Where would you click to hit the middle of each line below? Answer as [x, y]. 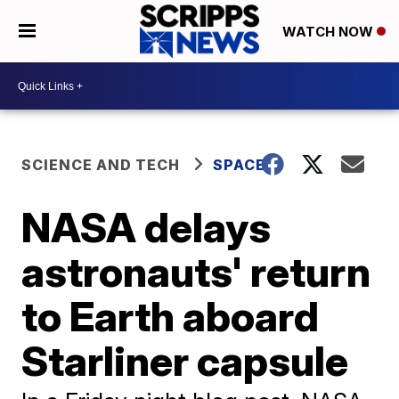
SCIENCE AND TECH [101, 165]
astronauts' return [196, 272]
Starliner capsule [185, 361]
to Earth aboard [171, 316]
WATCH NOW [329, 32]
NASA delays [147, 227]
